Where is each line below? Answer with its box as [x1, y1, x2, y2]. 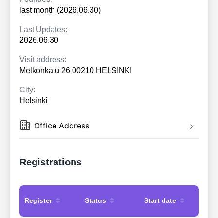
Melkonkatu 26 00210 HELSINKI [19, 66, 132, 75]
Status [85, 196, 106, 204]
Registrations [19, 157, 82, 168]
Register [24, 196, 52, 204]
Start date [144, 196, 176, 204]
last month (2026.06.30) [19, 6, 101, 15]
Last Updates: [19, 25, 67, 34]
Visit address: [19, 55, 66, 64]
